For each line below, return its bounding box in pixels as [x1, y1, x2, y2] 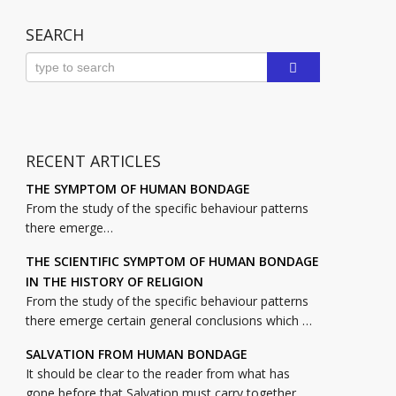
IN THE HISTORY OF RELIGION [25, 273, 203, 291]
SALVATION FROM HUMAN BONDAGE [25, 346, 247, 363]
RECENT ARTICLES [25, 150, 161, 172]
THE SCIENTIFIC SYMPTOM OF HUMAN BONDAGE [25, 253, 319, 270]
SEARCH [25, 24, 84, 46]
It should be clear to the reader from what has [25, 365, 290, 383]
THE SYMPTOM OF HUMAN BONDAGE [25, 180, 250, 198]
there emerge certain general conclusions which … [25, 312, 312, 330]
